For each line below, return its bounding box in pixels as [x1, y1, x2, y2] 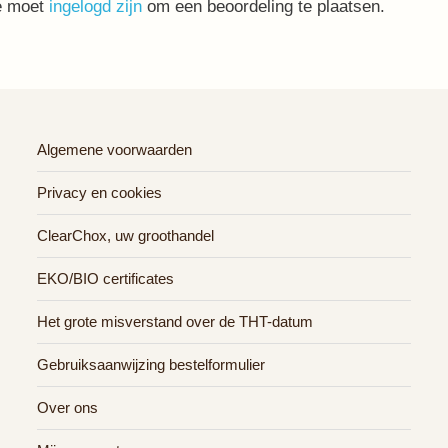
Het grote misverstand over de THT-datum [37, 313, 314, 330]
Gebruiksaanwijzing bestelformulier [37, 356, 266, 373]
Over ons [37, 399, 99, 416]
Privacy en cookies [37, 184, 163, 201]
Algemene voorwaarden [37, 141, 193, 158]
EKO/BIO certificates [37, 270, 175, 287]
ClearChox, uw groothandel [37, 227, 215, 244]
